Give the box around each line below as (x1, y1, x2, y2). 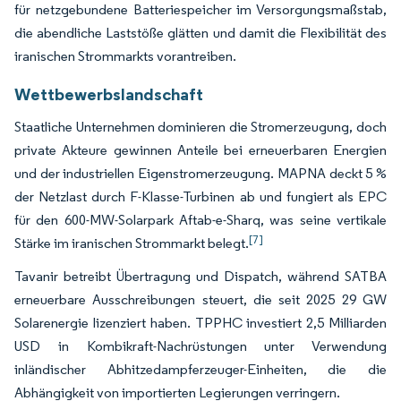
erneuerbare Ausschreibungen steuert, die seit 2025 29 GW (14, 290, 387, 308)
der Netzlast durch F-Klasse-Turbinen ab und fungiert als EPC (14, 187, 387, 205)
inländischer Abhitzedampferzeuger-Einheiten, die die (14, 360, 387, 378)
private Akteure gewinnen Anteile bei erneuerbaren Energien (14, 141, 387, 158)
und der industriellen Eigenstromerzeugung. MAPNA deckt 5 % (14, 164, 387, 182)
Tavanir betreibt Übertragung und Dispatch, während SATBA (14, 267, 387, 285)
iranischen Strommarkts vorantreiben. (14, 47, 236, 64)
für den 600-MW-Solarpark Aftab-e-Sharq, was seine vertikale (14, 210, 387, 228)
